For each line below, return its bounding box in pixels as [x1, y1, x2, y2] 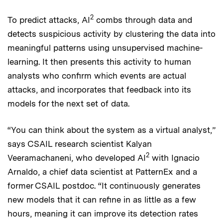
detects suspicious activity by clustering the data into [7, 28, 216, 39]
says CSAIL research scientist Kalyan [7, 138, 152, 149]
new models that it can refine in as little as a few [7, 194, 196, 205]
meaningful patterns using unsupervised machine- [7, 42, 203, 53]
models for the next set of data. [7, 98, 129, 109]
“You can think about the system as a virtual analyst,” [7, 124, 216, 135]
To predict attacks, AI [7, 14, 90, 25]
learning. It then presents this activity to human [7, 56, 191, 67]
